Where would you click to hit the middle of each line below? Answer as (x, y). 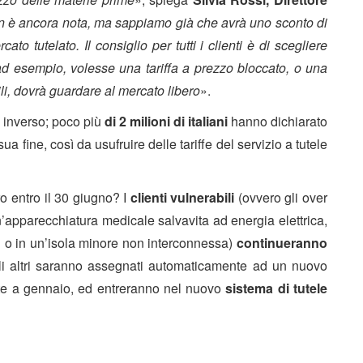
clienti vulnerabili (182, 197)
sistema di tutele (277, 288)
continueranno (282, 242)
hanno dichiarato (278, 121)
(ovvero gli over (281, 197)
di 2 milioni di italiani (166, 121)
